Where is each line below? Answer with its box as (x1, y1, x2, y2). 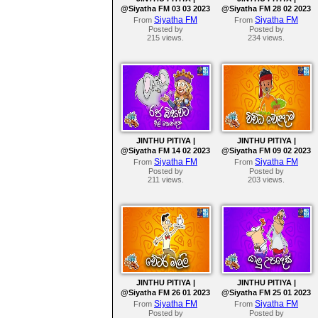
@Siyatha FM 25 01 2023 (221, 288, 311, 297)
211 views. (147, 175, 184, 185)
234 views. (248, 33, 285, 43)
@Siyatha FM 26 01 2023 (121, 288, 210, 297)
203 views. (248, 175, 285, 185)
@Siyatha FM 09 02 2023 (221, 146, 311, 155)
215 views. (147, 33, 184, 43)
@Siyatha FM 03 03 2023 (121, 4, 210, 13)
